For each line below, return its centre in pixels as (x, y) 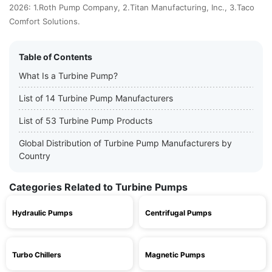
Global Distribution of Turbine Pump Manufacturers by (125, 143)
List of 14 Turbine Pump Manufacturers (96, 98)
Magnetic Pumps (175, 255)
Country (35, 156)
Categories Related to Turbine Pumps (98, 187)
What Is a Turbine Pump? (68, 76)
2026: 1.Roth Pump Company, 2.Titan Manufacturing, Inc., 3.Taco (132, 7)
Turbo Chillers (37, 255)
